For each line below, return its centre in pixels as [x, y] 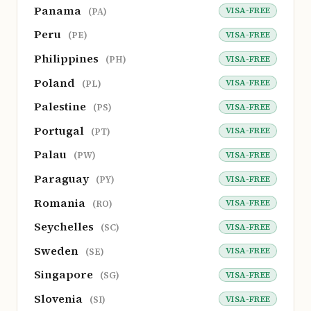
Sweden [58, 250]
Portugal [60, 130]
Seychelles [65, 227]
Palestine [61, 107]
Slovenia [60, 299]
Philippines [68, 59]
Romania [61, 202]
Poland [56, 82]
